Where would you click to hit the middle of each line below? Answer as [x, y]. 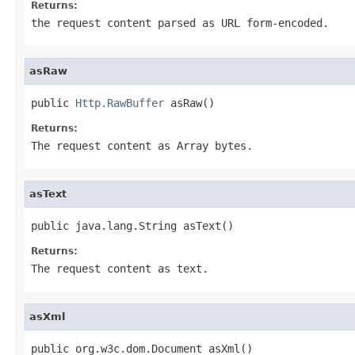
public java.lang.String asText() [132, 225]
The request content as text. [120, 268]
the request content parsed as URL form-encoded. [180, 23]
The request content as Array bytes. [142, 145]
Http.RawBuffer [120, 103]
